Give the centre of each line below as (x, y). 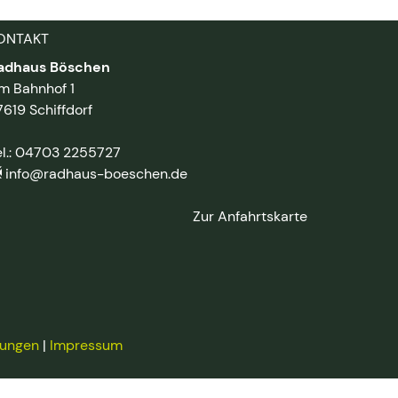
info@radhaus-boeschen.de (96, 174)
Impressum (86, 345)
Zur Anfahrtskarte (250, 216)
